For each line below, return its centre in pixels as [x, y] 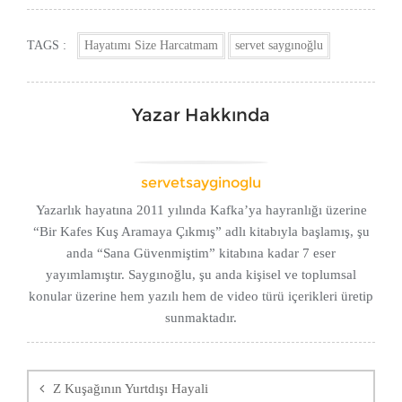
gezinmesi [82, 376]
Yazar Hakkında [201, 115]
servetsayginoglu [201, 183]
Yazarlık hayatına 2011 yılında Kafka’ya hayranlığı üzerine [201, 210]
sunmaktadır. [201, 318]
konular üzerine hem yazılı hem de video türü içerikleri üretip [201, 297]
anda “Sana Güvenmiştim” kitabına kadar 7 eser [201, 253]
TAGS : [47, 46]
